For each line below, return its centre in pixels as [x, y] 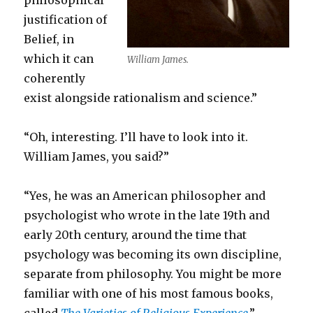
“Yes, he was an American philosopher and [145, 196]
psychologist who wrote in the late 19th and [147, 216]
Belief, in [49, 39]
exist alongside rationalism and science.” [141, 98]
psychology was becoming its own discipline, [153, 255]
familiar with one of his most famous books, [149, 294]
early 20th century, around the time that [136, 235]
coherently [55, 79]
